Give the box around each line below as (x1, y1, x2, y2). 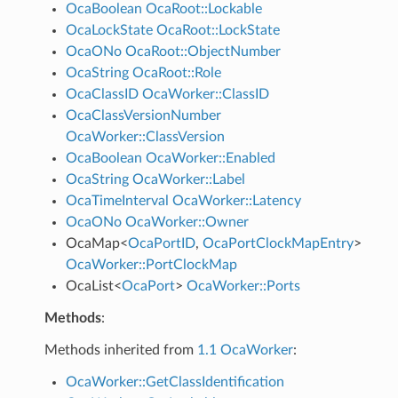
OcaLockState (65, 22, 153, 37)
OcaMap (65, 235, 120, 251)
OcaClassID (65, 86, 139, 101)
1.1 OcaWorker (196, 342, 293, 357)
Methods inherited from (44, 342, 197, 357)
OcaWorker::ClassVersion (65, 129, 225, 144)
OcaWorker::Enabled (145, 150, 275, 165)
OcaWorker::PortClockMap (65, 257, 237, 272)
